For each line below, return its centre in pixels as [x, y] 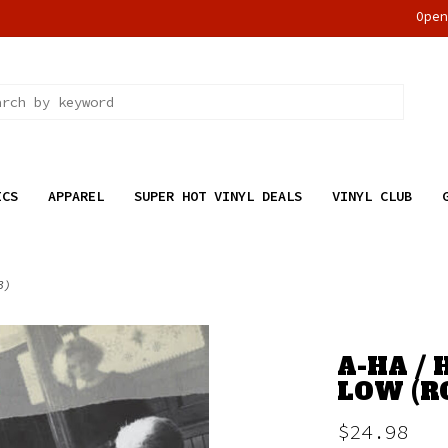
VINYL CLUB [371, 196]
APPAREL [75, 196]
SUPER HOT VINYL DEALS [217, 196]
